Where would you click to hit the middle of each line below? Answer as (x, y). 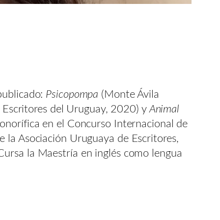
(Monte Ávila (130, 94)
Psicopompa (74, 94)
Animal (164, 109)
